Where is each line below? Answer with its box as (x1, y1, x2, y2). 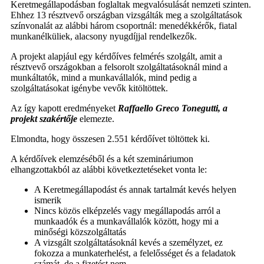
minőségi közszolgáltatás (34, 227, 126, 237)
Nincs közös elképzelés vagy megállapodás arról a (34, 206, 220, 216)
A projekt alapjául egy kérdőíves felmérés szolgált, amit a (11, 51, 222, 62)
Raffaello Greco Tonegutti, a (118, 103, 227, 114)
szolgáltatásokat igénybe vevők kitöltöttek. (11, 83, 168, 94)
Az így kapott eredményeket (11, 103, 118, 114)
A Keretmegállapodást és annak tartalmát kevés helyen (34, 184, 236, 195)
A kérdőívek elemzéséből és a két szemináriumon (11, 154, 193, 164)
